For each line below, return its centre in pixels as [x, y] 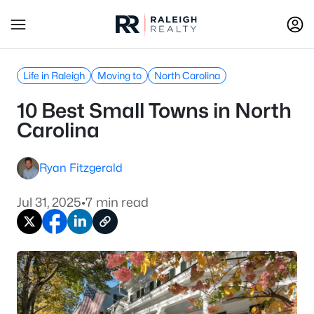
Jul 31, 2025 [49, 202]
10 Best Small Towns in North [154, 110]
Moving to [120, 75]
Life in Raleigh [54, 75]
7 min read [117, 202]
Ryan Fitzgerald [81, 168]
